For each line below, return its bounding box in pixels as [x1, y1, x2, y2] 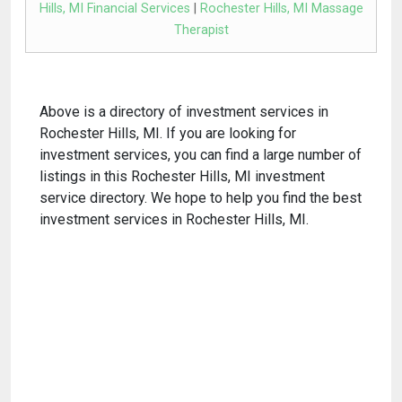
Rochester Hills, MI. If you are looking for [39, 124, 296, 142]
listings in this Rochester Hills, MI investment [39, 167, 325, 185]
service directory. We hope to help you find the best [39, 188, 362, 206]
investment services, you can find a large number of [39, 145, 362, 163]
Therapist [173, 22, 229, 38]
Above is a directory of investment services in [39, 102, 328, 120]
